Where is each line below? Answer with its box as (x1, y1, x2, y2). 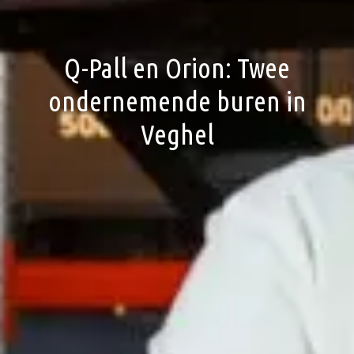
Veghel (140, 118, 214, 150)
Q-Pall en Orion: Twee (64, 51, 290, 84)
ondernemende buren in (47, 85, 307, 117)
